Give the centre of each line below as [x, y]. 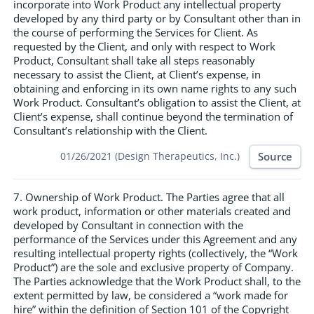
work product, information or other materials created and [152, 211]
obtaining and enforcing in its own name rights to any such [155, 88]
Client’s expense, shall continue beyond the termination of [153, 116]
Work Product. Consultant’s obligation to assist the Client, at [157, 102]
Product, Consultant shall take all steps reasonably [134, 60]
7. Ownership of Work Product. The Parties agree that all [149, 197]
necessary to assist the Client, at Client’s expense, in [137, 74]
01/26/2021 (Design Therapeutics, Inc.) [150, 157]
